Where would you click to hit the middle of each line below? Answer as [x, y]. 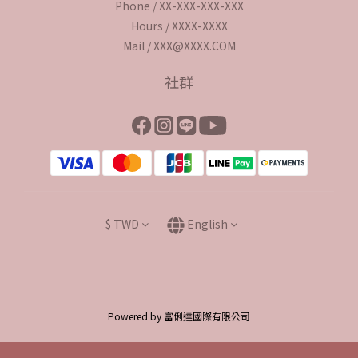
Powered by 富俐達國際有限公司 [179, 316]
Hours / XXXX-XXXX [179, 26]
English [207, 224]
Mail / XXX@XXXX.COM [179, 46]
